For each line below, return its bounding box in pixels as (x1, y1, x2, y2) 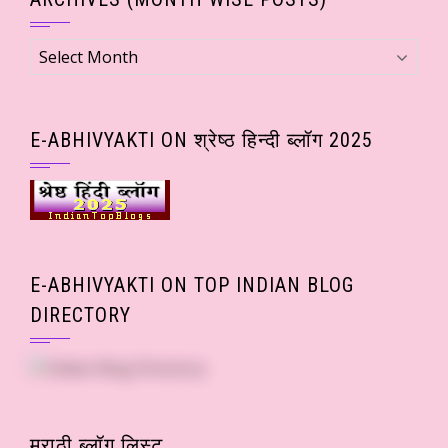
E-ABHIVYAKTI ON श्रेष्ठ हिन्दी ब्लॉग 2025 (30, 127, 373, 152)
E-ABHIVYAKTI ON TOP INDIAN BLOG (30, 272, 354, 297)
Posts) (29, 110, 76, 133)
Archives (29, 38, 92, 61)
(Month (29, 62, 85, 85)
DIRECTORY (30, 302, 131, 327)
